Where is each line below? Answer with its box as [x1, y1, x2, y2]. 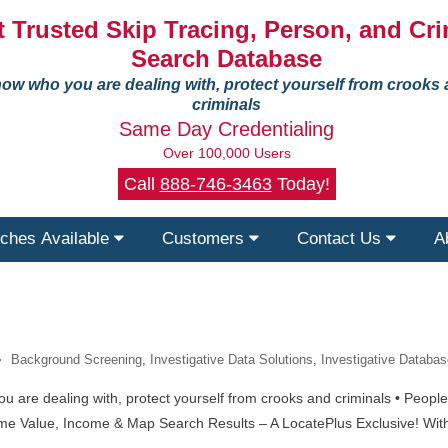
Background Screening [11, 352, 142, 367]
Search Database [131, 45, 322, 72]
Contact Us [297, 229, 386, 248]
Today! [271, 174, 330, 194]
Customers [162, 229, 249, 248]
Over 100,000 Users [162, 145, 291, 161]
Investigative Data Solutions [150, 352, 313, 367]
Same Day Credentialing [119, 118, 334, 140]
